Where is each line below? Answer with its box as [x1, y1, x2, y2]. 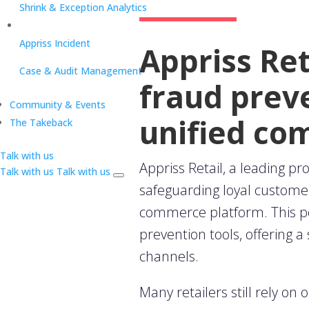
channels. [139, 247, 199, 266]
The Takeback [10, 116, 72, 129]
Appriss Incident [19, 37, 90, 50]
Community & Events [10, 98, 106, 111]
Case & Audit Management [19, 64, 142, 77]
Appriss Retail [139, 159, 223, 178]
